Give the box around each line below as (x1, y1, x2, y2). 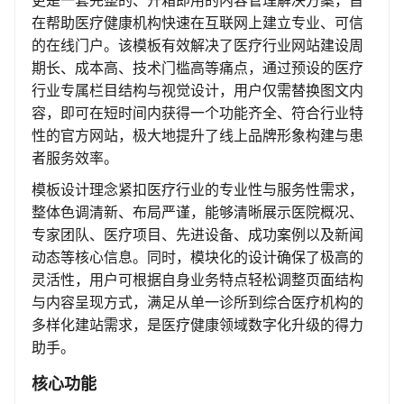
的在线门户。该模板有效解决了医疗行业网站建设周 (32, 36, 363, 55)
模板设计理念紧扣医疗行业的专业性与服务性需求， (32, 180, 363, 199)
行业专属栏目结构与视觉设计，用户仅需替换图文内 (32, 81, 363, 100)
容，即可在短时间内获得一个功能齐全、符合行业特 (32, 104, 363, 123)
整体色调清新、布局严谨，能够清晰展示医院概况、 (32, 203, 363, 222)
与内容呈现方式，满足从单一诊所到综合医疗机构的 (32, 293, 363, 312)
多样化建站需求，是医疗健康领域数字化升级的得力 (32, 316, 363, 335)
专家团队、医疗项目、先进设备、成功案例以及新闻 (32, 225, 363, 244)
